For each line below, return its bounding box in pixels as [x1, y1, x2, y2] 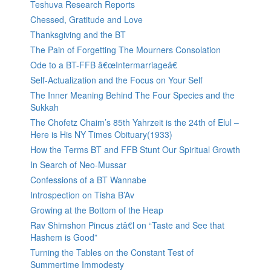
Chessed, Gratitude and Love [30, 13, 143, 26]
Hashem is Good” [30, 231, 97, 244]
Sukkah [30, 101, 59, 114]
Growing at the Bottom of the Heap [30, 204, 163, 217]
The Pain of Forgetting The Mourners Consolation [30, 44, 221, 56]
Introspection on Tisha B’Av [30, 189, 134, 201]
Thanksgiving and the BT [30, 28, 126, 41]
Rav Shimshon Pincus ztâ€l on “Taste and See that [30, 219, 224, 232]
